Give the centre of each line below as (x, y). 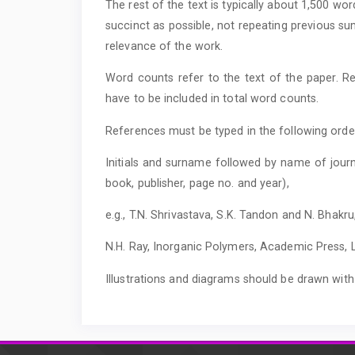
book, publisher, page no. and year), (197, 183)
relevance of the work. (164, 46)
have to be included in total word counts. (212, 99)
